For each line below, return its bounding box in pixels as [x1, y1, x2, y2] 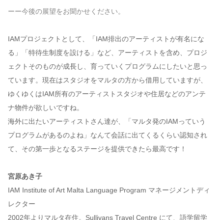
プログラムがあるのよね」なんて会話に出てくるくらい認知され [8, 131, 207, 139]
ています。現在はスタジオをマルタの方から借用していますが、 [8, 76, 207, 84]
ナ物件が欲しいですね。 [8, 104, 83, 112]
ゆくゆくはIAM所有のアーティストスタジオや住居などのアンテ [8, 90, 206, 98]
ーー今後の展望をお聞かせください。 [8, 7, 125, 16]
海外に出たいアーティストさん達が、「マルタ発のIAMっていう [8, 117, 206, 126]
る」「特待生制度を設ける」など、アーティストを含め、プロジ [8, 49, 207, 57]
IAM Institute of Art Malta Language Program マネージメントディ [8, 186, 210, 194]
